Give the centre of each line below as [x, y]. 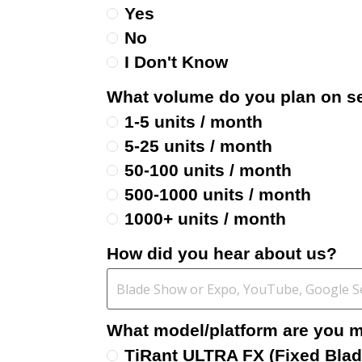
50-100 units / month [208, 170]
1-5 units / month [194, 122]
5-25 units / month [198, 146]
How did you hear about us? [222, 254]
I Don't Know [176, 62]
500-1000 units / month [218, 195]
